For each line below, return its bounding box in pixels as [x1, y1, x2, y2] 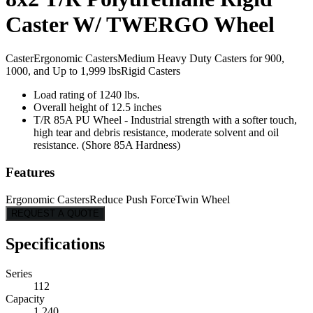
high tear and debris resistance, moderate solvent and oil [34, 126, 279, 139]
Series [6, 267, 32, 279]
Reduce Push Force [89, 193, 175, 205]
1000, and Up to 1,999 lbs [6, 65, 121, 78]
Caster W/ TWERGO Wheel [6, 11, 275, 37]
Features [6, 165, 54, 180]
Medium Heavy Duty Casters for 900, [117, 52, 284, 65]
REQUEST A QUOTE [11, 208, 99, 219]
